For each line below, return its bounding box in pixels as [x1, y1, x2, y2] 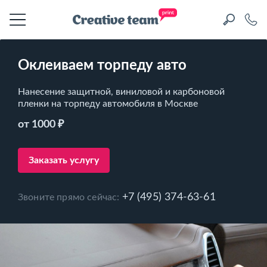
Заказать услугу [29, 156, 99, 165]
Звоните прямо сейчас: [18, 193, 122, 202]
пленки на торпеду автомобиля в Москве [18, 99, 198, 108]
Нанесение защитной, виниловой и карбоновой [18, 87, 225, 97]
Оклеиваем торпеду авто [18, 58, 187, 73]
